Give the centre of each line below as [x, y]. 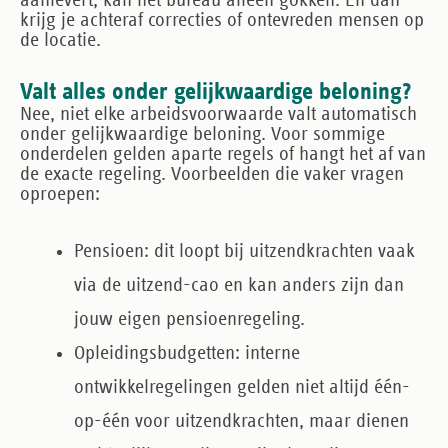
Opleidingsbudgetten [154, 353]
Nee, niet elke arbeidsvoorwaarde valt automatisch [218, 114]
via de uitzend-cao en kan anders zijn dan [239, 285]
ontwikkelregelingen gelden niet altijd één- [242, 387]
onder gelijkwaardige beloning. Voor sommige [202, 134]
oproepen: [60, 194]
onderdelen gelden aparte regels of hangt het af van [223, 154]
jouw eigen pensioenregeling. [189, 319]
